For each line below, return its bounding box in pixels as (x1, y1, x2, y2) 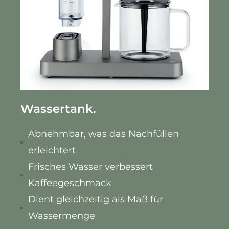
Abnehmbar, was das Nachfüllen (28, 128, 179, 140)
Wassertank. (20, 101, 96, 117)
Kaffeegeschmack (28, 177, 114, 189)
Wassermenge (28, 210, 95, 222)
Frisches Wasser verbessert (28, 161, 153, 173)
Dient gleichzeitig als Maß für (28, 194, 163, 205)
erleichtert (28, 145, 76, 156)
